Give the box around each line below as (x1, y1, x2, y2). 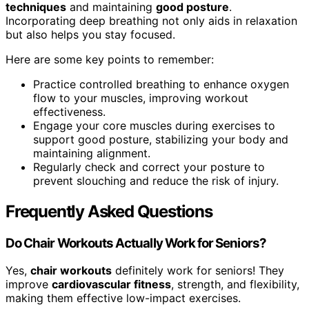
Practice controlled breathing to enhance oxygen (33, 77, 289, 91)
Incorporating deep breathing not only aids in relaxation (6, 13, 297, 28)
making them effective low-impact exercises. (6, 291, 241, 306)
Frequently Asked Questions (6, 201, 212, 221)
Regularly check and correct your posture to (33, 159, 265, 174)
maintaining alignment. (33, 146, 150, 160)
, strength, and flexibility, (171, 277, 299, 292)
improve (6, 277, 52, 292)
